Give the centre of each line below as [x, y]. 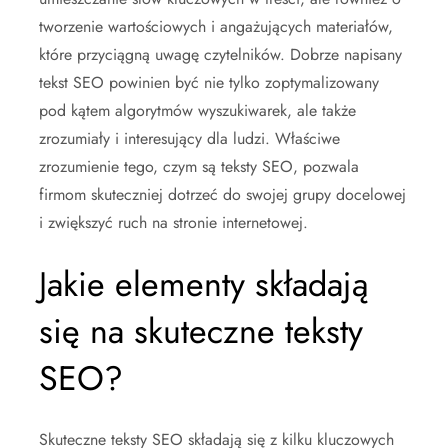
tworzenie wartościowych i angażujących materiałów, [216, 26]
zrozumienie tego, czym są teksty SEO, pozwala [199, 166]
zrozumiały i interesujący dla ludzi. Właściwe [189, 138]
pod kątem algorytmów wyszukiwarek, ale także [197, 110]
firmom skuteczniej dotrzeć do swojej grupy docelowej [222, 194]
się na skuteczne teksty [201, 331]
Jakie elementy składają [203, 284]
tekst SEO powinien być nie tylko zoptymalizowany [209, 82]
